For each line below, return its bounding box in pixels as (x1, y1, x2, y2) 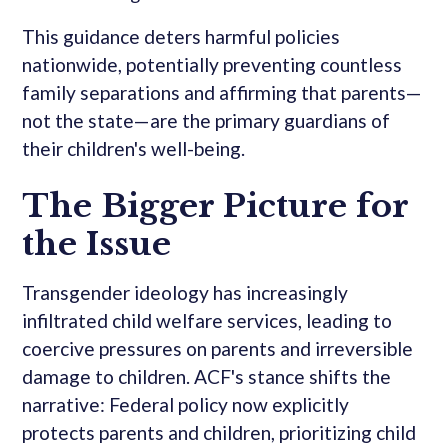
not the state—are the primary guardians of (22, 109, 391, 133)
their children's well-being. (22, 137, 246, 161)
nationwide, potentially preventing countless (22, 53, 403, 77)
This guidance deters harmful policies (22, 25, 341, 49)
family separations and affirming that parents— (22, 81, 423, 105)
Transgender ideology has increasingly (22, 281, 349, 305)
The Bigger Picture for (22, 186, 409, 227)
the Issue (22, 224, 172, 265)
